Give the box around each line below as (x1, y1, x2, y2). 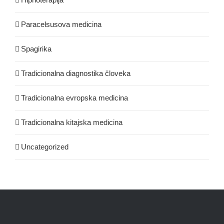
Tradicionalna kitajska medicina (21, 117, 122, 126)
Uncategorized (21, 142, 68, 151)
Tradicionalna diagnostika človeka (21, 68, 130, 77)
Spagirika (21, 44, 51, 53)
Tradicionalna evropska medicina (21, 93, 128, 102)
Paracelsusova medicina (21, 19, 101, 28)
